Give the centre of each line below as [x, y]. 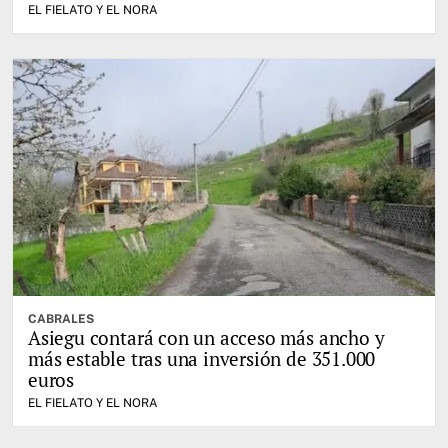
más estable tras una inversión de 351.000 [202, 359]
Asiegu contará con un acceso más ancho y [206, 338]
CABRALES [61, 319]
